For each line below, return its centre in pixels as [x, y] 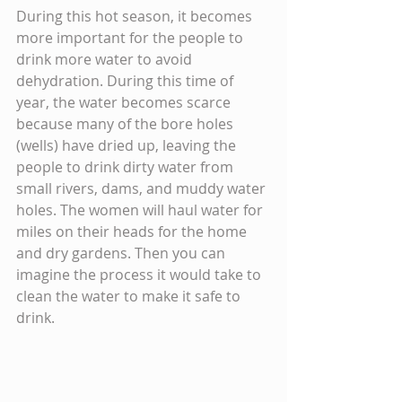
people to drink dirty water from [127, 166]
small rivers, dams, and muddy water [143, 188]
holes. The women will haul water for [141, 210]
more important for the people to [131, 37]
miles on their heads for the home [133, 231]
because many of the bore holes [127, 123]
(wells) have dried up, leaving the [128, 145]
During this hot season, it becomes [136, 16]
